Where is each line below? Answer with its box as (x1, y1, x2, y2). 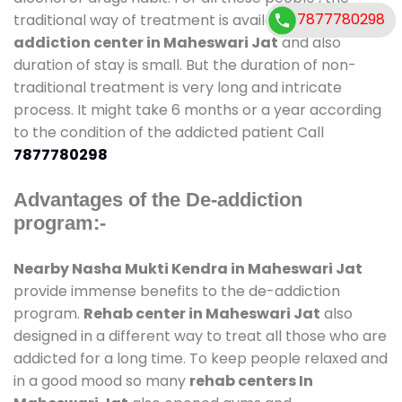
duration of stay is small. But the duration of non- (13, 54, 356, 75)
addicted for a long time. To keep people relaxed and (13, 347, 388, 369)
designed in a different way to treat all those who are (13, 325, 387, 346)
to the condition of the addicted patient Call (13, 121, 324, 143)
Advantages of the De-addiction (13, 188, 302, 211)
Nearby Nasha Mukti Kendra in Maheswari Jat (13, 258, 363, 279)
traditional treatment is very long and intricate (13, 76, 342, 98)
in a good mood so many (13, 370, 189, 391)
